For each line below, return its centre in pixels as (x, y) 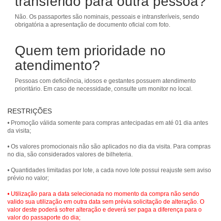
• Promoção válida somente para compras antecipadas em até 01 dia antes (108, 123)
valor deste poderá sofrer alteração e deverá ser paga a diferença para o (105, 210)
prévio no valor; (28, 178)
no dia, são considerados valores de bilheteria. (70, 154)
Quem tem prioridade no (90, 51)
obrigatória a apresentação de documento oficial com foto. (92, 25)
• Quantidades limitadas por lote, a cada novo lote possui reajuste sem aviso (109, 170)
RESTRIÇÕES (30, 111)
